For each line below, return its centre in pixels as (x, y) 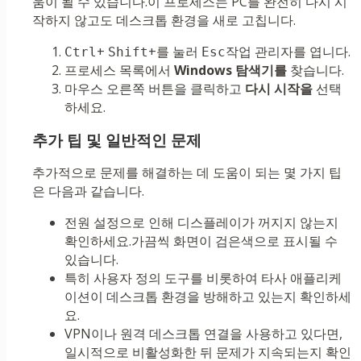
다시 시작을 (279, 89)
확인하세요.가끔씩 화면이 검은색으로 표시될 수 (201, 241)
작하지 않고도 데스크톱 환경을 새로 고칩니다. (164, 21)
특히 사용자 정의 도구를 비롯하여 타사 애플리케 (203, 278)
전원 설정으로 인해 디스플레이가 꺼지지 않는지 (201, 223)
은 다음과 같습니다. (88, 191)
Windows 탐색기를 (230, 71)
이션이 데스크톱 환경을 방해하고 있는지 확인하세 (208, 297)
